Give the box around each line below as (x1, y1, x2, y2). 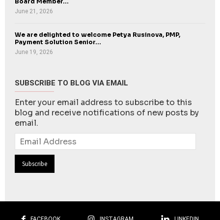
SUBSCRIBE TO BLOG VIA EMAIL (15, 79, 128, 88)
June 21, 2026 (15, 8, 53, 15)
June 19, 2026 (15, 49, 53, 56)
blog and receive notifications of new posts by (15, 108, 199, 118)
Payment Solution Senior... (15, 38, 101, 47)
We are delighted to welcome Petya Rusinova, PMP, (15, 31, 180, 39)
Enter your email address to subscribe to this (15, 97, 192, 108)
